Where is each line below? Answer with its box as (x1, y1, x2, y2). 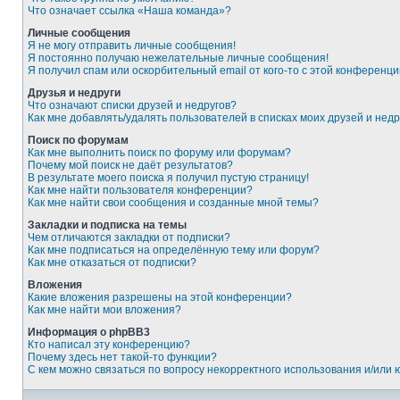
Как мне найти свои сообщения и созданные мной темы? (28, 196, 319, 209)
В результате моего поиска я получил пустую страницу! (28, 171, 309, 184)
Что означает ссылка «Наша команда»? (28, 4, 231, 17)
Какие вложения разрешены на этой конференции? (28, 291, 292, 304)
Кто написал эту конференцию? (28, 338, 190, 351)
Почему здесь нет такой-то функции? (28, 351, 217, 363)
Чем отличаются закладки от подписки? (28, 231, 230, 244)
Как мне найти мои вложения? (28, 304, 181, 316)
